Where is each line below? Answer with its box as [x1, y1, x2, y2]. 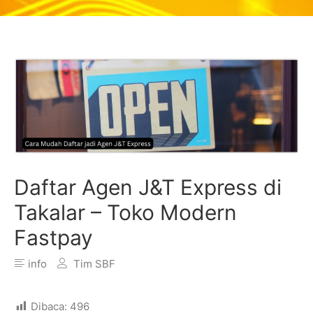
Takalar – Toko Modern [14, 200, 237, 226]
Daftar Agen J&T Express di [14, 175, 282, 201]
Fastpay [14, 225, 93, 251]
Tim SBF [73, 257, 115, 271]
